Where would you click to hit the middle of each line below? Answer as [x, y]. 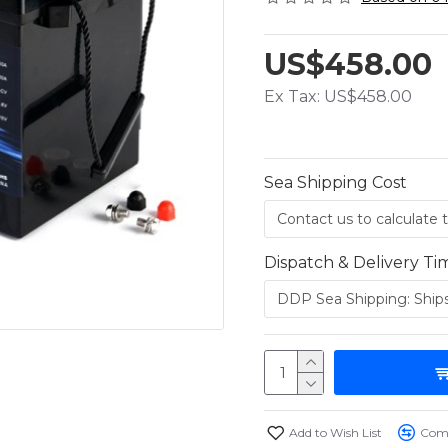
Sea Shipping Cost [335, 182]
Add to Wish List [335, 432]
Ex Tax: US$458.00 [338, 96]
